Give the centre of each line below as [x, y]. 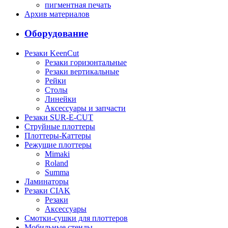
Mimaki [57, 154]
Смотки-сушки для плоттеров [76, 218]
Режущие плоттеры [58, 145]
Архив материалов [57, 14]
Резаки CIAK [47, 191]
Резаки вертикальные [82, 72]
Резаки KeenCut [52, 53]
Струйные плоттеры [60, 127]
